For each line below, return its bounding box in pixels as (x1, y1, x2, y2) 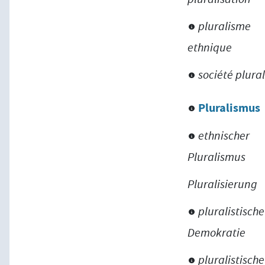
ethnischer (198, 128, 250, 143)
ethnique (188, 40, 232, 55)
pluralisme (198, 18, 251, 34)
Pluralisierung (188, 176, 258, 192)
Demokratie (188, 225, 246, 240)
